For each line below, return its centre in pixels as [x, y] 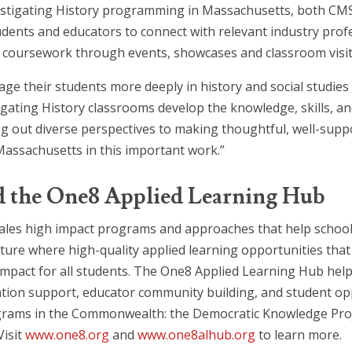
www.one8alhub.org [196, 334]
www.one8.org [67, 334]
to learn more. [299, 334]
